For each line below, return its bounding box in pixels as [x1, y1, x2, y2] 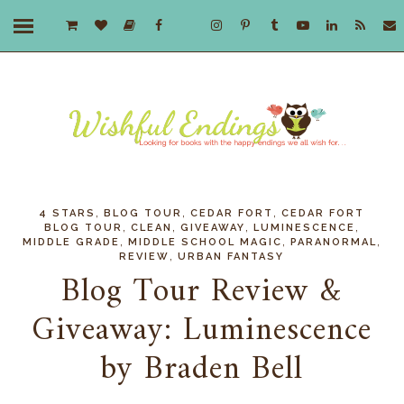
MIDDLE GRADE [23, 236, 121, 249]
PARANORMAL [290, 236, 378, 249]
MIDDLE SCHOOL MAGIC [128, 236, 283, 249]
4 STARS [39, 207, 96, 220]
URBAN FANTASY [178, 251, 285, 263]
